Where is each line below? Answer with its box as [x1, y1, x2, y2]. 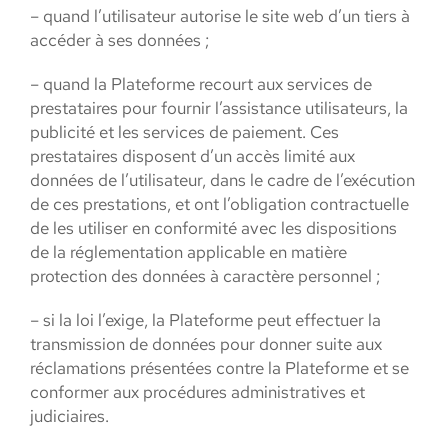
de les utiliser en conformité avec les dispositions [30, 217, 397, 239]
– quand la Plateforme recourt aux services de [30, 73, 372, 95]
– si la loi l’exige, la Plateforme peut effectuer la [30, 309, 381, 331]
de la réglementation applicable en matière [30, 241, 347, 263]
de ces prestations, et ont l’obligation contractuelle [30, 193, 409, 215]
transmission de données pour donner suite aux [30, 333, 382, 355]
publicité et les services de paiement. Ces [30, 121, 339, 143]
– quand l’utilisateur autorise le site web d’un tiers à [30, 5, 410, 27]
